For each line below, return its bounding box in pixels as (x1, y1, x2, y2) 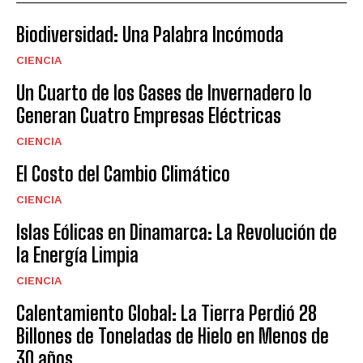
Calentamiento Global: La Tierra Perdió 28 (16, 301, 317, 326)
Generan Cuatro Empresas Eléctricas (16, 104, 281, 128)
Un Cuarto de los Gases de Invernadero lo (16, 81, 312, 105)
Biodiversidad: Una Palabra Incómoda (16, 23, 284, 47)
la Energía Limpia (16, 243, 139, 267)
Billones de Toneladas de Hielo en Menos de (16, 324, 329, 348)
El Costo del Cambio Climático (16, 162, 230, 186)
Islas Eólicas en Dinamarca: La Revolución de (16, 220, 337, 245)
